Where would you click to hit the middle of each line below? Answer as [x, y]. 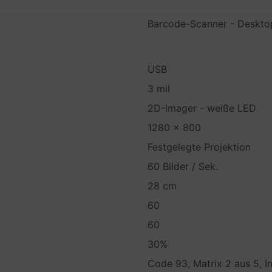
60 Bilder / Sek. [183, 166]
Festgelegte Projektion [199, 147]
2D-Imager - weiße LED [202, 108]
